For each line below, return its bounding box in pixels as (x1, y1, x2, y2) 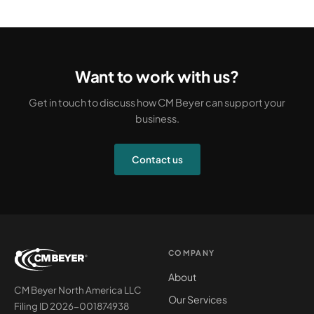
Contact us (131, 153, 183, 166)
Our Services (168, 292, 227, 306)
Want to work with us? (74, 67, 240, 87)
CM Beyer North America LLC (14, 284, 142, 296)
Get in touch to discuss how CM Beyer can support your (29, 96, 285, 109)
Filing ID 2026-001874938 (14, 300, 129, 313)
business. (135, 112, 179, 125)
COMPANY (168, 248, 215, 258)
